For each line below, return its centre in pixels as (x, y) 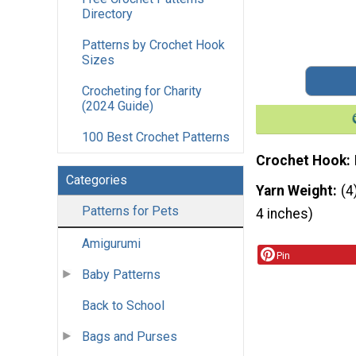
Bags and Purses (130, 337)
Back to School (123, 306)
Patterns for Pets (130, 211)
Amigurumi (111, 244)
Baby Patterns (121, 275)
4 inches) (284, 213)
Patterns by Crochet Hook (153, 45)
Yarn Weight (294, 190)
